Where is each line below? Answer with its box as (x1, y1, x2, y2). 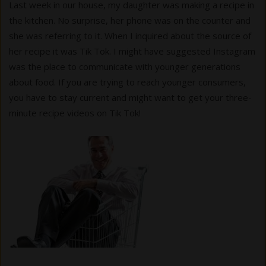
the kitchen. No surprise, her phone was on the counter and (9, 14, 251, 26)
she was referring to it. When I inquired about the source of (9, 29, 251, 42)
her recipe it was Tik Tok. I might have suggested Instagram (9, 45, 255, 57)
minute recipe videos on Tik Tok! (9, 106, 141, 119)
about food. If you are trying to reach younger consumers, (9, 75, 246, 88)
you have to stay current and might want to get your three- (9, 91, 252, 103)
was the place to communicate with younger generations (9, 60, 240, 72)
